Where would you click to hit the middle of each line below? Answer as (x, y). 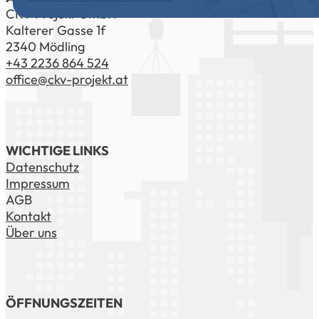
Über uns (31, 232)
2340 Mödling (46, 47)
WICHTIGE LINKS (57, 150)
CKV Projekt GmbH (61, 14)
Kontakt (28, 216)
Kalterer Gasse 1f (56, 31)
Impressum (38, 183)
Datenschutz (42, 167)
